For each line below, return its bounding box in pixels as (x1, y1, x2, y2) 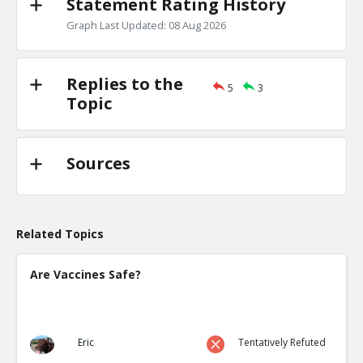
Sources (66, 152, 130, 174)
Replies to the (66, 73, 183, 95)
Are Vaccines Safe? (30, 267, 141, 282)
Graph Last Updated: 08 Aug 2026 (66, 18, 226, 32)
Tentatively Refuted (238, 335, 327, 349)
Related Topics (16, 226, 104, 241)
